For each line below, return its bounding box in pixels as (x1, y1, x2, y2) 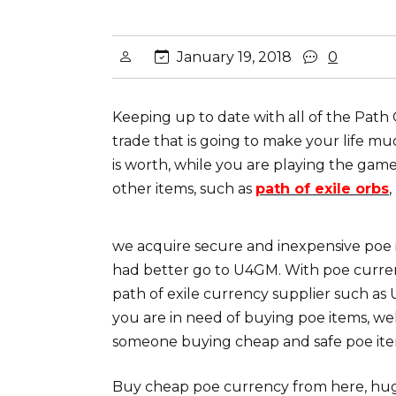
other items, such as (112, 180, 255, 197)
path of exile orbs (255, 180, 389, 197)
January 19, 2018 (173, 49, 295, 65)
